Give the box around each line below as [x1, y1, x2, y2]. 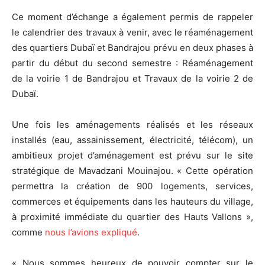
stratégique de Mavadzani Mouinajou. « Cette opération [12, 164, 253, 176]
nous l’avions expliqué [45, 226, 137, 238]
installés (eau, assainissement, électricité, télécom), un [12, 134, 253, 146]
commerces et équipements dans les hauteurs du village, [12, 195, 253, 207]
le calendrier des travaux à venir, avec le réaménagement [12, 26, 253, 38]
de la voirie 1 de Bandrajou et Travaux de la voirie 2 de [12, 72, 253, 84]
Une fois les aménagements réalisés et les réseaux [12, 118, 253, 130]
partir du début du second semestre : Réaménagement [12, 57, 253, 69]
